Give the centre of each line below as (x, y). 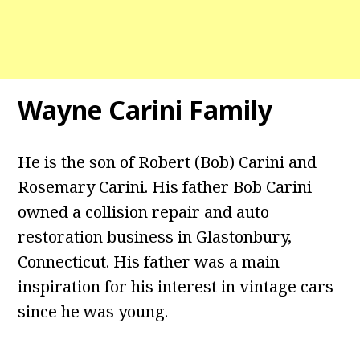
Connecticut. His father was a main (149, 262)
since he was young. (93, 312)
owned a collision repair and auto (144, 212)
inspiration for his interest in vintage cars (176, 287)
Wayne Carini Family (145, 110)
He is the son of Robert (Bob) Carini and (168, 162)
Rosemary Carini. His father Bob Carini (165, 187)
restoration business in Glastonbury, (155, 237)
